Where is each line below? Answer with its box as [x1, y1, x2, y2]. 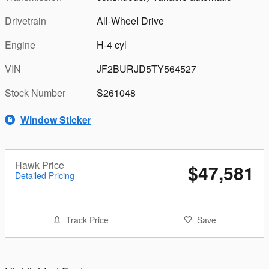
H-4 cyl [97, 38, 127, 52]
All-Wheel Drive [97, 14, 165, 28]
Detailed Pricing [15, 169, 74, 181]
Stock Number [5, 86, 65, 100]
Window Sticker [20, 112, 91, 127]
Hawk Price [15, 158, 64, 172]
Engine [5, 38, 35, 52]
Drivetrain [5, 14, 46, 28]
